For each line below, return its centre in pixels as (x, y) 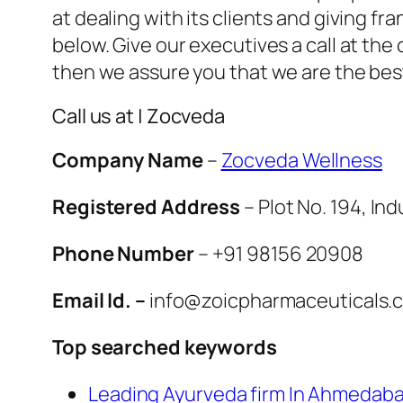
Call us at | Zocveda (139, 116)
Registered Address (147, 206)
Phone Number (123, 253)
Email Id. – (99, 300)
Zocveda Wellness (301, 160)
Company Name (128, 160)
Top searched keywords (165, 347)
